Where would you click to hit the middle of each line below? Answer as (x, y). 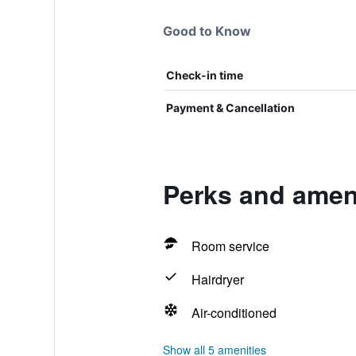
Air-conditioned (234, 313)
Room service (230, 246)
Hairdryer (217, 279)
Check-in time (204, 75)
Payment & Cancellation (230, 108)
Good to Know (207, 31)
